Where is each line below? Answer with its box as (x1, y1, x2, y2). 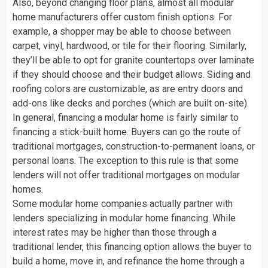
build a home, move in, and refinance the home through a (13, 255, 245, 267)
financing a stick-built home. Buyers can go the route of (13, 126, 241, 138)
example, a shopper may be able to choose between (13, 25, 231, 37)
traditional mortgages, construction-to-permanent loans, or (13, 140, 255, 152)
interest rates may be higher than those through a (13, 226, 217, 238)
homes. (13, 183, 43, 195)
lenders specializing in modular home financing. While (13, 212, 236, 224)
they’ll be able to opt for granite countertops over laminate (13, 54, 254, 66)
